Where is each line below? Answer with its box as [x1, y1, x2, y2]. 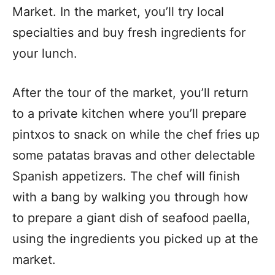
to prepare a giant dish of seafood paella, [12, 210, 250, 225]
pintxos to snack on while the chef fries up [12, 126, 260, 142]
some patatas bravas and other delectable [12, 147, 255, 163]
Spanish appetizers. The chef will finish [12, 168, 240, 184]
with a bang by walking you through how [12, 189, 248, 204]
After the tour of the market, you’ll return [12, 85, 249, 100]
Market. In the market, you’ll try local [12, 4, 224, 19]
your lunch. [12, 45, 77, 61]
